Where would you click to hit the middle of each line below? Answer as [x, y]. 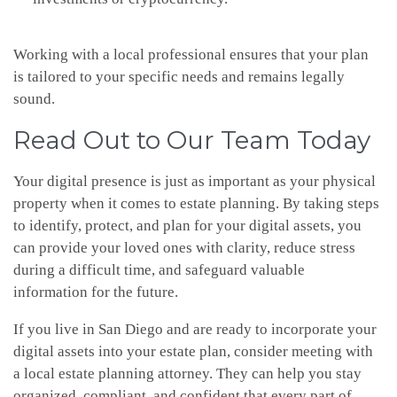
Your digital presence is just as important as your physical [195, 182]
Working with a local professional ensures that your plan [191, 55]
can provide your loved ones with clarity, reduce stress [184, 248]
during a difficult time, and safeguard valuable [159, 270]
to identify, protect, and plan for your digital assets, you [187, 226]
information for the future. [96, 292]
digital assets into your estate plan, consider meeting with [193, 352]
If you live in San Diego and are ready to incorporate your [195, 330]
